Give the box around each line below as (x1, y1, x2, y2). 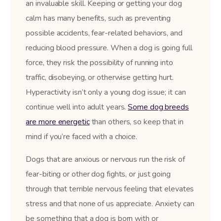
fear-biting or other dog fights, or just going (26, 169, 171, 180)
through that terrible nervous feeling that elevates (26, 184, 194, 195)
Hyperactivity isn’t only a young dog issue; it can (26, 87, 186, 98)
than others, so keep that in (89, 116, 184, 128)
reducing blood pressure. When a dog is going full (26, 42, 192, 54)
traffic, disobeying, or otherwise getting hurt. (26, 72, 174, 83)
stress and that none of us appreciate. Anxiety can (26, 198, 194, 210)
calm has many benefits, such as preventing (26, 13, 171, 24)
